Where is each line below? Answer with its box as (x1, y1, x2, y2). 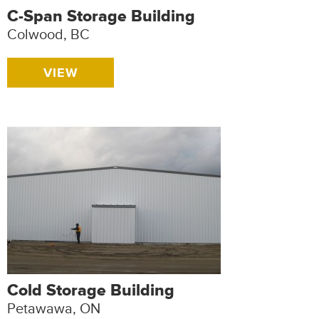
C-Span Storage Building (7, 6, 195, 26)
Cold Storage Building (7, 281, 174, 300)
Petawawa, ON (7, 300, 100, 318)
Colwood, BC (7, 26, 90, 43)
